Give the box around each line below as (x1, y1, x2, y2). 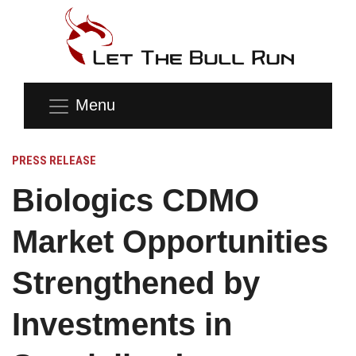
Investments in (12, 306, 232, 342)
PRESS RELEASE (12, 153, 96, 168)
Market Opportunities (12, 223, 328, 259)
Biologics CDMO (12, 182, 259, 218)
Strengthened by (12, 265, 260, 300)
